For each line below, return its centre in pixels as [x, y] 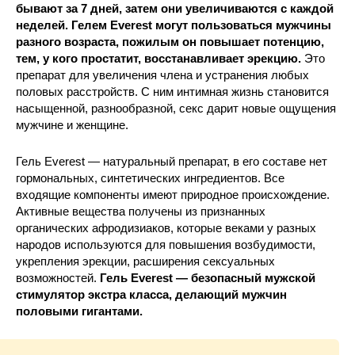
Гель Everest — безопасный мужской [208, 278]
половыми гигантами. [79, 311]
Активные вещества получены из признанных [141, 211]
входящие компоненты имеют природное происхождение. [173, 195]
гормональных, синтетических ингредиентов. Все [150, 178]
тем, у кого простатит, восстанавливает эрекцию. [158, 58]
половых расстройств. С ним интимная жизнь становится [172, 92]
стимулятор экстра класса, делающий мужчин [151, 294]
